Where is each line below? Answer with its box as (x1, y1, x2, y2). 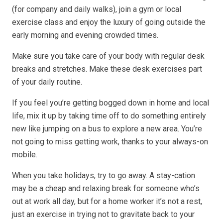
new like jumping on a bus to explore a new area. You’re (12, 124, 202, 133)
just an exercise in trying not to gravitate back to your (12, 210, 195, 219)
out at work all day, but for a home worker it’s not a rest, (12, 197, 202, 206)
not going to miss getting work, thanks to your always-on (12, 137, 208, 146)
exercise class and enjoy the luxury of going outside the (12, 17, 206, 27)
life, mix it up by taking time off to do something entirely (12, 111, 206, 120)
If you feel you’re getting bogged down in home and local (12, 98, 209, 108)
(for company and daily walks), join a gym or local (12, 4, 181, 14)
